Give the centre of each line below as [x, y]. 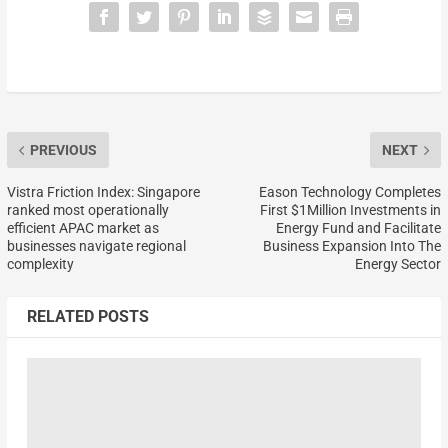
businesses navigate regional [96, 246]
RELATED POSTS [87, 317]
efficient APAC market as [82, 228]
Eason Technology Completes [350, 192]
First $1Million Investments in [351, 210]
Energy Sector [398, 264]
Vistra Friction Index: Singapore [103, 192]
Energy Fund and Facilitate [359, 228]
